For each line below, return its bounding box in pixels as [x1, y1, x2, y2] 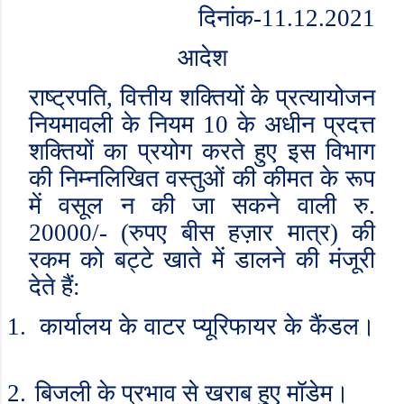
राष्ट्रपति [29, 84, 106, 111]
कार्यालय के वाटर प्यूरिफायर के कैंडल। [40, 313, 375, 340]
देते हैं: [29, 273, 80, 300]
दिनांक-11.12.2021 [198, 5, 375, 32]
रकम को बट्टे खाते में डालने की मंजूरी [29, 246, 375, 273]
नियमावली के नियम [29, 111, 203, 138]
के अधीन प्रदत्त [237, 111, 375, 138]
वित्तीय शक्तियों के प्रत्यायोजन [119, 84, 375, 111]
